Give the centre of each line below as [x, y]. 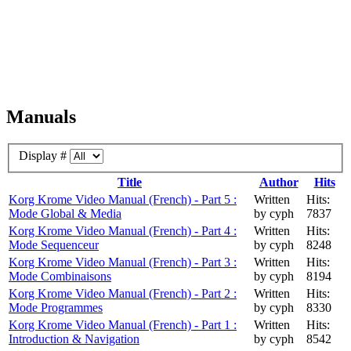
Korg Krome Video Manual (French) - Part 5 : [123, 200]
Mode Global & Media [65, 214]
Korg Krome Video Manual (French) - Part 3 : [123, 262]
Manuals [41, 116]
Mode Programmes [56, 308]
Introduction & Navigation [74, 339]
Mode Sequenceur [54, 245]
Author [279, 183]
